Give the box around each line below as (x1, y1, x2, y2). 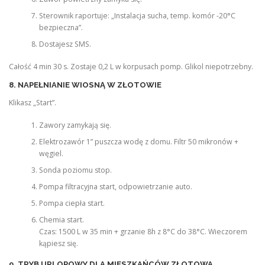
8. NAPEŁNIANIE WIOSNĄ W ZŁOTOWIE (9, 80, 161, 89)
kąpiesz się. (38, 238, 78, 249)
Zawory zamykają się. (38, 120, 111, 131)
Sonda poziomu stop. (38, 165, 112, 176)
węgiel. (38, 148, 63, 159)
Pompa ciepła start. (38, 198, 105, 209)
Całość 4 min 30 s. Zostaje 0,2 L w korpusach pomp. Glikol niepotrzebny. (9, 62, 253, 72)
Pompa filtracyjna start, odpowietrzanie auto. (38, 182, 192, 192)
